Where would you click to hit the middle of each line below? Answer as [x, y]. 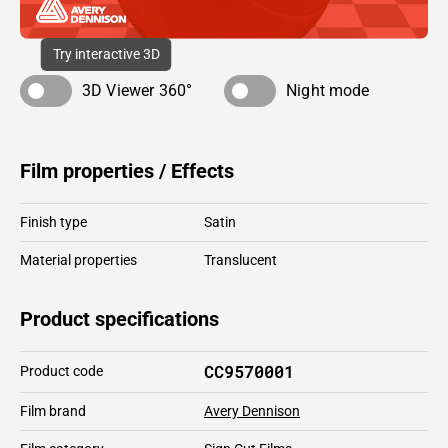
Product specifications [119, 318]
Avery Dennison [252, 410]
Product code [61, 370]
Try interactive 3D [106, 53]
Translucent [240, 259]
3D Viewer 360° [137, 90]
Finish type [53, 221]
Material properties [78, 259]
